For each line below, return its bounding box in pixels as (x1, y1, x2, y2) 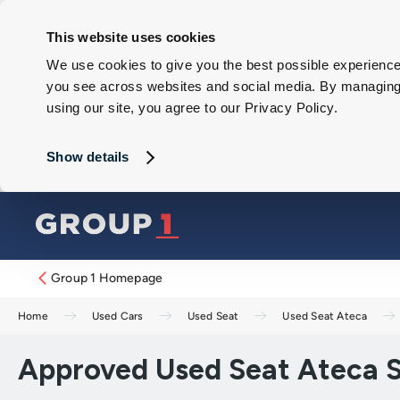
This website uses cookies (46, 29, 216, 45)
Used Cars (91, 310, 144, 322)
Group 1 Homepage (51, 271, 163, 286)
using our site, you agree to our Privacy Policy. (46, 100, 338, 116)
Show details (46, 149, 129, 165)
